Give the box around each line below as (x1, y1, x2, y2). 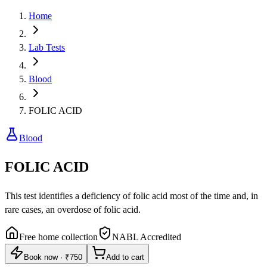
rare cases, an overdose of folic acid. (5, 204, 141, 215)
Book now (24, 252, 58, 262)
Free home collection (19, 231, 98, 242)
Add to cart (106, 252, 144, 262)
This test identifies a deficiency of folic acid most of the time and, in (5, 190, 258, 201)
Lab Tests (29, 42, 65, 52)
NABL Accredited (112, 231, 181, 242)
